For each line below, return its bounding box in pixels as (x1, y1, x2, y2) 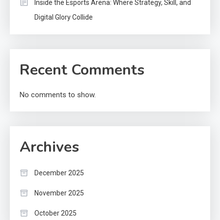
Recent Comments (20, 60, 144, 81)
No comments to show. (20, 90, 96, 100)
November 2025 (34, 189, 84, 197)
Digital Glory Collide (34, 13, 93, 22)
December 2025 (34, 169, 84, 177)
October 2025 (34, 209, 77, 218)
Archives (20, 137, 79, 158)
